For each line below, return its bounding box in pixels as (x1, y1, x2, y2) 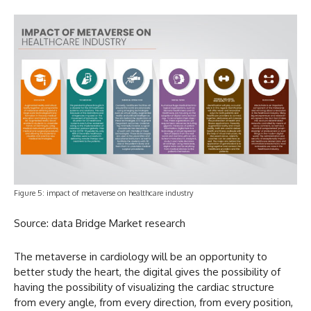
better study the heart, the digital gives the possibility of (14, 264, 280, 278)
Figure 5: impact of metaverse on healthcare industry (14, 187, 193, 198)
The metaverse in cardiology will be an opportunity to (14, 249, 267, 263)
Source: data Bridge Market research (14, 216, 185, 230)
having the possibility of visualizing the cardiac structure (14, 280, 274, 294)
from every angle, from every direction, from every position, (14, 295, 293, 309)
